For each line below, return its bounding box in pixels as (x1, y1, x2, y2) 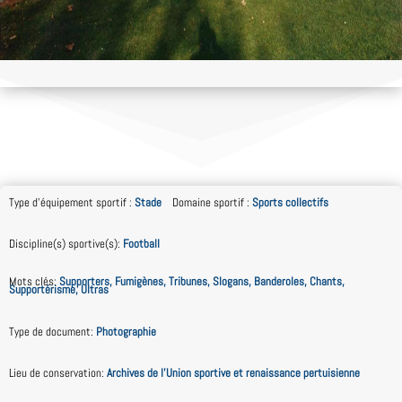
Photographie (96, 323, 156, 339)
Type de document (9, 323, 91, 339)
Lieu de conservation (9, 364, 101, 380)
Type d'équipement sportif (9, 194, 127, 210)
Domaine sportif (172, 194, 244, 210)
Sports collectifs (252, 194, 328, 210)
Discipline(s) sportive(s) (9, 235, 118, 251)
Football (123, 235, 160, 251)
